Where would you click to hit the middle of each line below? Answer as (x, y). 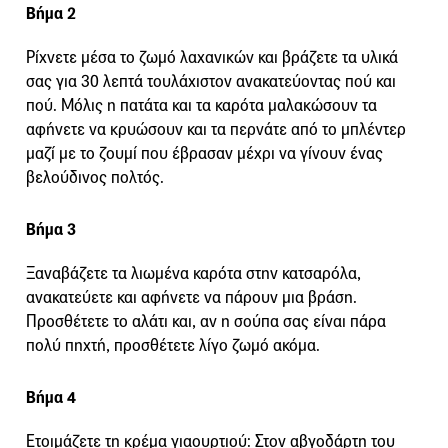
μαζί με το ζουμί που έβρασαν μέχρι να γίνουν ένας (204, 154)
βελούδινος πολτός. (95, 178)
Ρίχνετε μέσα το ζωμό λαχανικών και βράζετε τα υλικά (212, 58)
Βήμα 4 (51, 398)
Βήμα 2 (51, 14)
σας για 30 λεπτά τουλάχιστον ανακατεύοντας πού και (211, 82)
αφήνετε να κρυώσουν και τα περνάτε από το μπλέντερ (216, 130)
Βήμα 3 (51, 230)
